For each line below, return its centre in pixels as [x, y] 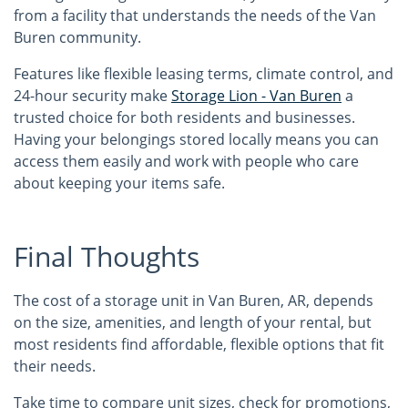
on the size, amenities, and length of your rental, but [193, 322]
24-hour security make [92, 96]
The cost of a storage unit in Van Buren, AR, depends [194, 301]
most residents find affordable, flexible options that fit [199, 344]
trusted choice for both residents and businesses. [184, 117]
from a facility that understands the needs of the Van [195, 15]
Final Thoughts [107, 256]
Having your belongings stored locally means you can [196, 139]
